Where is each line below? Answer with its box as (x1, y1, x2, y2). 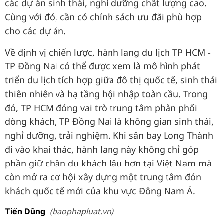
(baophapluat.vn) (50, 206, 113, 217)
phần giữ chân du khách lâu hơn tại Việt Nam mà (5, 157, 212, 169)
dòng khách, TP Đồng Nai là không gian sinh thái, (5, 115, 214, 127)
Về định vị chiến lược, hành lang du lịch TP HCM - (5, 46, 211, 58)
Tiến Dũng (5, 206, 45, 216)
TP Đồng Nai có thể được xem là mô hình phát (5, 60, 200, 72)
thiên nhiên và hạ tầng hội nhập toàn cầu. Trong (5, 88, 208, 100)
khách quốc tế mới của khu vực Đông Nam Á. (5, 185, 195, 197)
